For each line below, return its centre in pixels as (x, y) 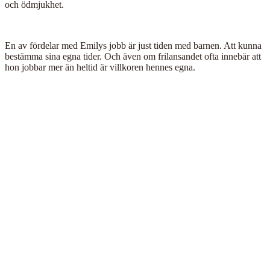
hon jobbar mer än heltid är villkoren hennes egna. (100, 67)
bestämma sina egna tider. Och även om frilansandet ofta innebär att (133, 57)
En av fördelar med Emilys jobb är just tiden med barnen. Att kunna (133, 46)
